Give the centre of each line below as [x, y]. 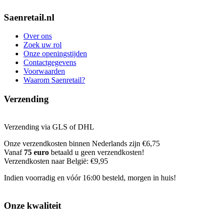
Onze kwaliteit [33, 205]
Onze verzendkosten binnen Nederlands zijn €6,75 [82, 143]
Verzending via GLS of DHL [49, 127]
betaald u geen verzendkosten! [97, 152]
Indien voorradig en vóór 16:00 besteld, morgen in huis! [90, 177]
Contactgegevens [50, 63]
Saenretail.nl [29, 17]
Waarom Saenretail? [54, 80]
